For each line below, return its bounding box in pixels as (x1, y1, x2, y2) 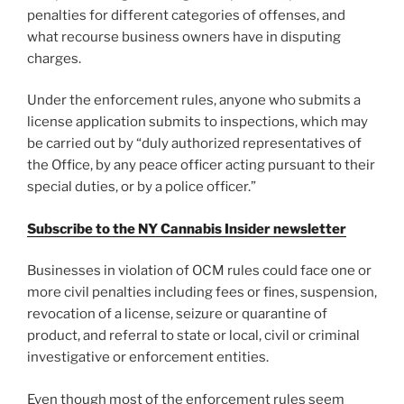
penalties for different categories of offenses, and (27, 6, 345, 23)
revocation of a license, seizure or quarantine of (27, 306, 327, 323)
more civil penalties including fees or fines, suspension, (27, 284, 377, 301)
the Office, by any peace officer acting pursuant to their (27, 157, 375, 174)
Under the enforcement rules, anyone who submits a (27, 92, 361, 109)
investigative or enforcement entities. (27, 349, 269, 366)
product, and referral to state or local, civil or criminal (27, 327, 360, 344)
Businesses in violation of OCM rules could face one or (27, 262, 372, 280)
